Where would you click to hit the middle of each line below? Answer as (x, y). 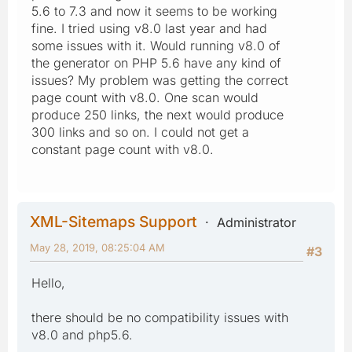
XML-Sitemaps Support (114, 221)
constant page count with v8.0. (123, 149)
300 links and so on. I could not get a (140, 132)
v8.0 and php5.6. (82, 334)
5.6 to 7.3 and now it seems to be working (154, 11)
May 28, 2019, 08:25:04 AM (97, 247)
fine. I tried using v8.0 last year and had (149, 28)
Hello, (48, 282)
